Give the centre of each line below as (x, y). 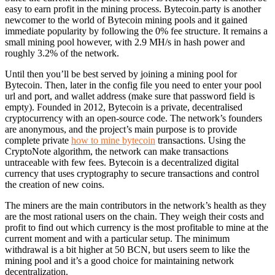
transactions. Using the (200, 141)
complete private (38, 141)
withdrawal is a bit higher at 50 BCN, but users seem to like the (127, 250)
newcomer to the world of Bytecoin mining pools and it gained (126, 20)
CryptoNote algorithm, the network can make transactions (117, 152)
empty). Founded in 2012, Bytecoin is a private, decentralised (124, 107)
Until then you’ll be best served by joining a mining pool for (121, 74)
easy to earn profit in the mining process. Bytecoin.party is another (133, 9)
